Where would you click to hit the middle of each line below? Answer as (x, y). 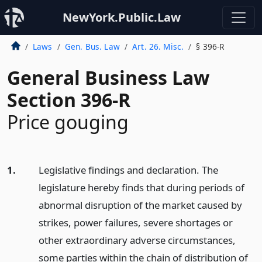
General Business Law (108, 77)
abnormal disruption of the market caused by (140, 205)
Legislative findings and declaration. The (128, 170)
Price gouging (68, 122)
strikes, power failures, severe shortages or (135, 223)
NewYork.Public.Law (122, 17)
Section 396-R (69, 100)
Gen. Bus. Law (92, 46)
